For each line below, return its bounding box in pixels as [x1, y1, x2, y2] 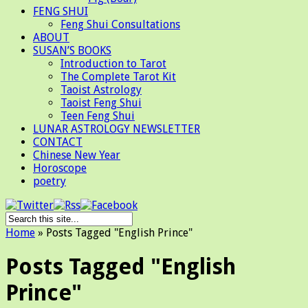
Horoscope [33, 162, 87, 175]
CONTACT [33, 135, 82, 148]
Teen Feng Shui [60, 109, 135, 122]
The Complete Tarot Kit [60, 70, 176, 83]
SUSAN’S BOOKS [33, 44, 111, 57]
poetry [33, 175, 66, 188]
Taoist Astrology [60, 83, 142, 96]
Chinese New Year [33, 148, 120, 162]
